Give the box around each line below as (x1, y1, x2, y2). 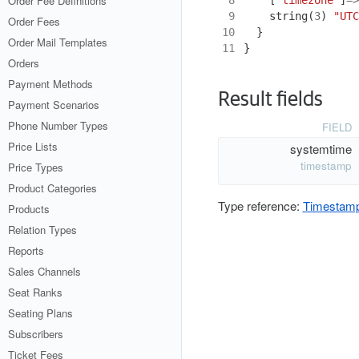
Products (8, 201, 50, 216)
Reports (8, 243, 44, 258)
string (268, 9, 308, 22)
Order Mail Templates (8, 34, 107, 50)
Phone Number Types (8, 118, 108, 133)
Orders (8, 55, 39, 71)
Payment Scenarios (8, 97, 99, 112)
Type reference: (217, 197, 303, 215)
